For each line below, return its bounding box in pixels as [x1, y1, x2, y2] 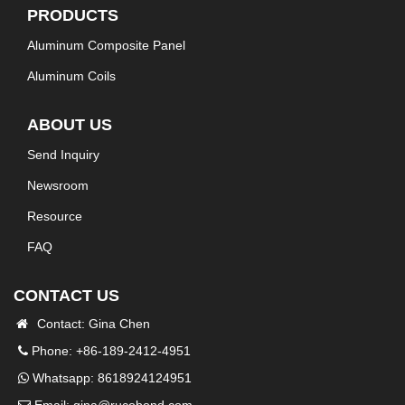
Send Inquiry [27, 147, 99, 163]
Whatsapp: [29, 371, 98, 386]
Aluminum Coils [27, 69, 116, 84]
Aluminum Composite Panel [27, 38, 185, 53]
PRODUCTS [27, 6, 118, 25]
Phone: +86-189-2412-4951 [28, 344, 191, 359]
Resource [27, 209, 82, 224]
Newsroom [27, 178, 89, 193]
